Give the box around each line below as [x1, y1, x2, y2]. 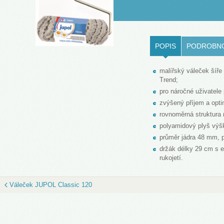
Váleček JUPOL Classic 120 [9, 181, 92, 189]
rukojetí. [159, 154, 183, 162]
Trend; [159, 76, 178, 84]
